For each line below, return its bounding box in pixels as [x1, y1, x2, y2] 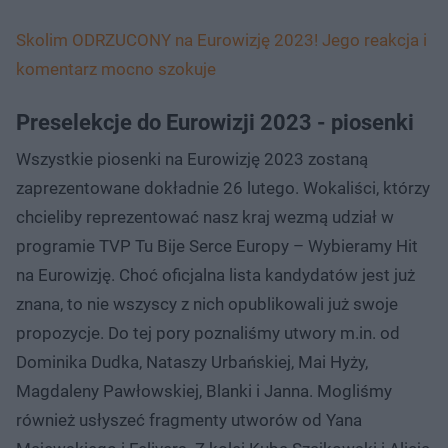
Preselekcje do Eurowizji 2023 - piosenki [16, 109, 414, 135]
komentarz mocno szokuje [16, 58, 216, 79]
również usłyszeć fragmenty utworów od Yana [16, 409, 362, 430]
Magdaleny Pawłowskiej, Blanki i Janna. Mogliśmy [16, 380, 392, 401]
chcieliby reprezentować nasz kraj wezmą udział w [16, 206, 394, 227]
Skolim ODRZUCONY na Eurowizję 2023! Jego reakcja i [16, 29, 427, 50]
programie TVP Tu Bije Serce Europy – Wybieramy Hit [16, 235, 418, 256]
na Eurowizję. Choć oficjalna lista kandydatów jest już [16, 264, 415, 285]
